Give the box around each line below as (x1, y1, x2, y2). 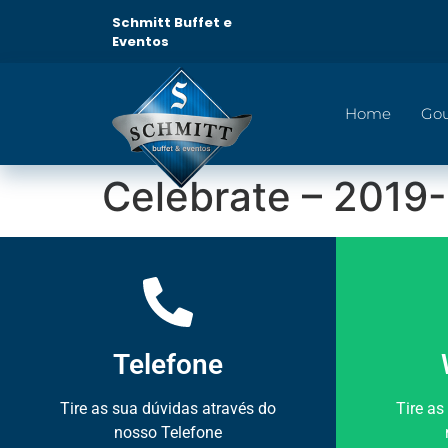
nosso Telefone (114, 423, 222, 442)
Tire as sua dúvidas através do (60, 399, 276, 418)
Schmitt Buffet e (112, 12, 232, 32)
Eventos (112, 31, 169, 51)
